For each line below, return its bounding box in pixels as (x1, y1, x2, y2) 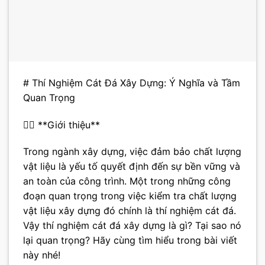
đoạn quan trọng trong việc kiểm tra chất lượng (23, 190, 237, 202)
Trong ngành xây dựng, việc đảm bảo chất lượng (23, 146, 241, 158)
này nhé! (23, 249, 60, 261)
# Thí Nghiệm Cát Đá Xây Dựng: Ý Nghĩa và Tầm (23, 76, 240, 89)
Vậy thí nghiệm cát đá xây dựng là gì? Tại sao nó (23, 219, 241, 232)
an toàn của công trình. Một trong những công (23, 175, 231, 188)
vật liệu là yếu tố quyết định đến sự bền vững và (23, 160, 240, 173)
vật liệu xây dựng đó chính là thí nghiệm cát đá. (23, 205, 236, 217)
